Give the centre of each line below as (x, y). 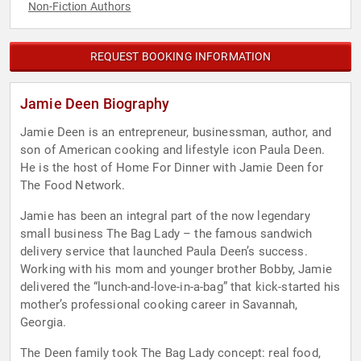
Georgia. (44, 323)
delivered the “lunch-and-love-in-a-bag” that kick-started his (180, 287)
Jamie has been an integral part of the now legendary (165, 216)
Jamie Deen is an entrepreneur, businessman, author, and (176, 133)
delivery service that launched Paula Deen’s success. (164, 252)
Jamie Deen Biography (95, 104)
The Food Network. (73, 186)
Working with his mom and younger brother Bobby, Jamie (176, 270)
